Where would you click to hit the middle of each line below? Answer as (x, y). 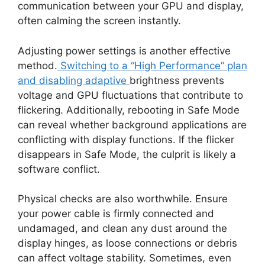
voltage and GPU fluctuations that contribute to (130, 95)
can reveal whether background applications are (132, 125)
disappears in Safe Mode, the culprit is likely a (127, 154)
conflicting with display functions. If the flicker (126, 139)
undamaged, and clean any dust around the (122, 229)
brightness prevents (177, 80)
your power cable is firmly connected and (116, 214)
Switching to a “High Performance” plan (152, 65)
